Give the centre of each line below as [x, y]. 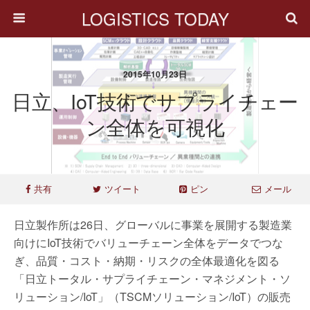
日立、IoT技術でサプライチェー [155, 101]
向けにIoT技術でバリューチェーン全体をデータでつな [148, 243]
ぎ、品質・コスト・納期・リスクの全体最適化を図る [147, 261]
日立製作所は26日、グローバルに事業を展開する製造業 [153, 225]
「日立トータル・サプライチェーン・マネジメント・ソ [152, 279]
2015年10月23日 [155, 74]
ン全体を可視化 [155, 126]
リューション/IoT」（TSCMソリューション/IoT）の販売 [152, 297]
